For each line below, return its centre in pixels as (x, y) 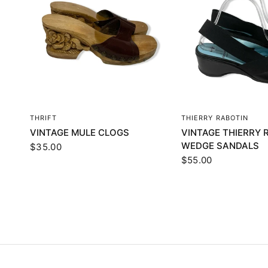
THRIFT (43, 118)
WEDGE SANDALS (220, 146)
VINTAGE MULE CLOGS (80, 133)
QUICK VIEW (100, 115)
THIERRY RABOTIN (215, 118)
